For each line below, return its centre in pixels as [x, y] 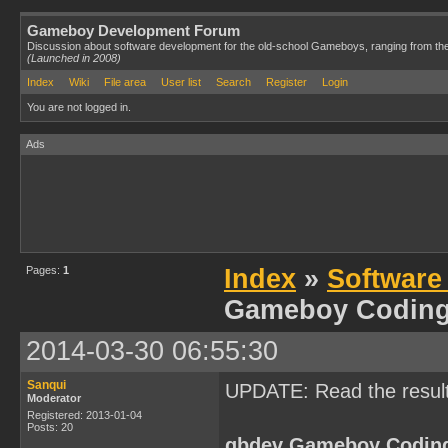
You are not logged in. [79, 107]
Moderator [54, 398]
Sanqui [46, 385]
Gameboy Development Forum [133, 30]
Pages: [44, 270]
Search [233, 82]
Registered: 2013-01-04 [84, 415]
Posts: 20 [50, 427]
